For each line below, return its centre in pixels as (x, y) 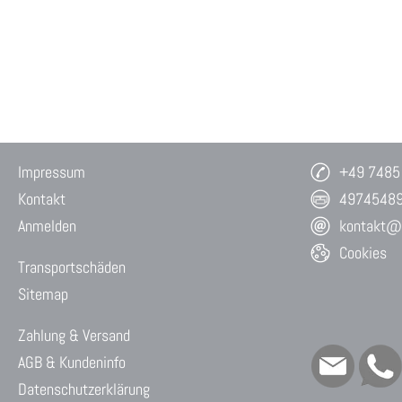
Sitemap (43, 294)
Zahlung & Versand (74, 336)
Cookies (363, 253)
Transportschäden (72, 267)
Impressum (52, 172)
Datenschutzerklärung (84, 389)
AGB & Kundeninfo (72, 363)
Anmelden (47, 226)
